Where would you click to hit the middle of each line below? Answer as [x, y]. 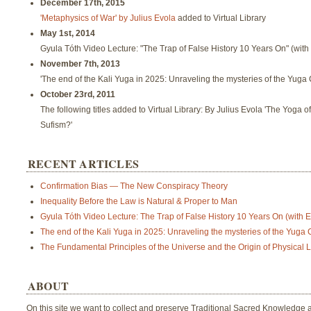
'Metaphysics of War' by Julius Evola [108, 18]
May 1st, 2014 [68, 33]
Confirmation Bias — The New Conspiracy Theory [134, 186]
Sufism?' [58, 125]
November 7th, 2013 [80, 64]
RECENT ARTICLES [83, 163]
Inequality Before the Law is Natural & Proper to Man [139, 201]
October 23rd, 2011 [78, 94]
